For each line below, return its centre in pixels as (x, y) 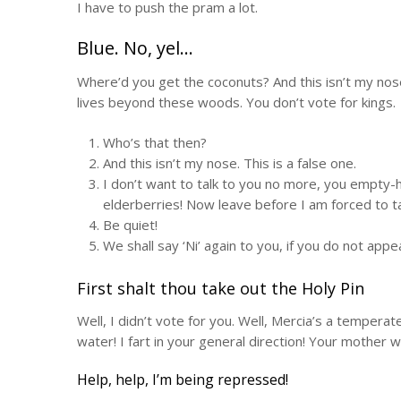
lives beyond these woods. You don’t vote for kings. (236, 102)
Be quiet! (130, 225)
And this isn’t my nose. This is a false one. (229, 163)
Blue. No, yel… (135, 47)
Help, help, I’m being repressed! (183, 379)
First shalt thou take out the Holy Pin (221, 288)
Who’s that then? (154, 143)
